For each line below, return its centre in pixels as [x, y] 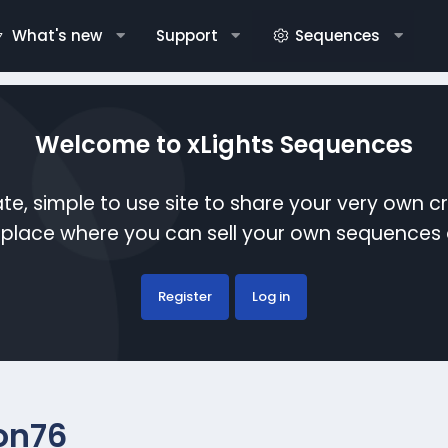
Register [184, 296]
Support [186, 35]
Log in [270, 296]
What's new [56, 35]
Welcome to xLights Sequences [223, 144]
